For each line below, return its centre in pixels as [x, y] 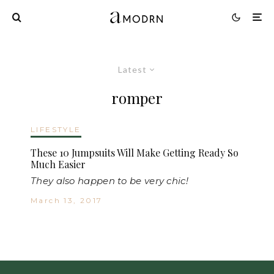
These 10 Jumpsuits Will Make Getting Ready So [135, 152]
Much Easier [58, 164]
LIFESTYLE [56, 129]
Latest [132, 69]
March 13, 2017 [67, 200]
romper [137, 98]
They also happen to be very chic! [109, 180]
